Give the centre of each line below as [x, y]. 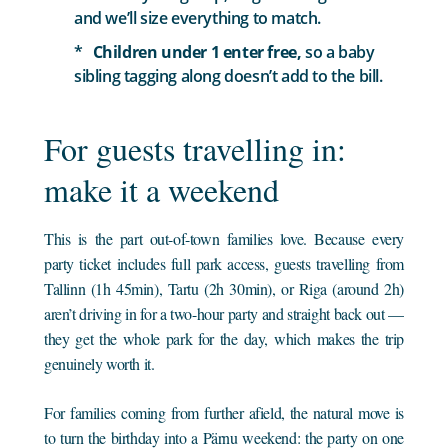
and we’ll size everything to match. [198, 17]
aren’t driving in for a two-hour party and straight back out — [224, 313]
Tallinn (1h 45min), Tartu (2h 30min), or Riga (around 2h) [224, 288]
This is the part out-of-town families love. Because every [224, 238]
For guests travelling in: [195, 148]
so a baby [338, 51]
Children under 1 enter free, [197, 51]
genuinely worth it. [99, 363]
